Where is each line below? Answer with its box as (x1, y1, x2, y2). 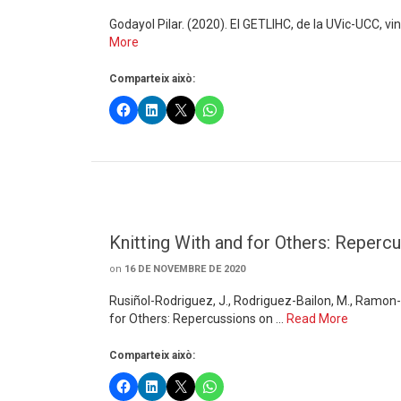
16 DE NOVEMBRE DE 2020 (124, 263, 245, 275)
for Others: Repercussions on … (109, 311, 286, 326)
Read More (286, 311, 348, 326)
